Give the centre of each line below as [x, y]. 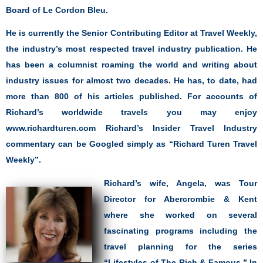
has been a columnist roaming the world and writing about [131, 65]
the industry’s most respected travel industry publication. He [131, 49]
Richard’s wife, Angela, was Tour [181, 183]
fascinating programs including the [181, 230]
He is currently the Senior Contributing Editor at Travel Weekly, [131, 33]
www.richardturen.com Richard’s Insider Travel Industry [131, 128]
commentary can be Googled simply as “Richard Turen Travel [131, 144]
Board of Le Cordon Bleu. [57, 10]
